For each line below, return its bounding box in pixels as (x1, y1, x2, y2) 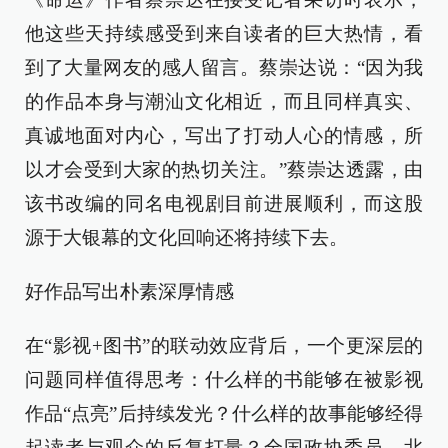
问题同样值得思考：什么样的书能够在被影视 (25, 369, 423, 391)
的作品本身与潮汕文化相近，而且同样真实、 (25, 91, 423, 113)
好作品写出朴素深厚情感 (25, 281, 234, 303)
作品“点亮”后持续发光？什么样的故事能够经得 (25, 403, 423, 425)
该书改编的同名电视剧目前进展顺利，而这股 (25, 193, 423, 215)
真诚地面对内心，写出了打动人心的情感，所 (25, 125, 423, 147)
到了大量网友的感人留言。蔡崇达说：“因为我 (25, 57, 423, 79)
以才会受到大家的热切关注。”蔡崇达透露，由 (25, 159, 423, 181)
